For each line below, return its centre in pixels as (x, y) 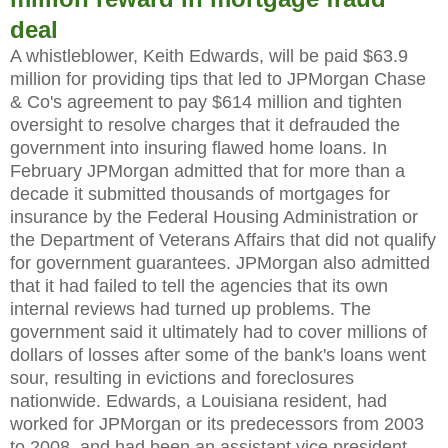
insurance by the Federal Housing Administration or (214, 216)
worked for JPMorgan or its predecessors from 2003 (217, 423)
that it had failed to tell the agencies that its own (199, 285)
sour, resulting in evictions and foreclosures (182, 377)
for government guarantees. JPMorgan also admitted (220, 262)
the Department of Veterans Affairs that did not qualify (223, 239)
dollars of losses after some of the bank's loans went (218, 354)
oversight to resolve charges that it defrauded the (205, 124)
